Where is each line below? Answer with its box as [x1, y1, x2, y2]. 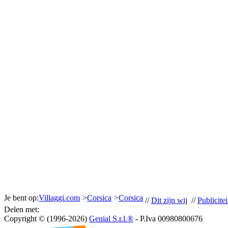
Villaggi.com [39, 193, 80, 202]
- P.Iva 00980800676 [133, 214, 203, 223]
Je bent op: [4, 193, 39, 202]
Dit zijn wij [151, 196, 187, 205]
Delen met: [4, 205, 39, 214]
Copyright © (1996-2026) [4, 214, 89, 223]
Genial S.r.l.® [89, 214, 133, 223]
